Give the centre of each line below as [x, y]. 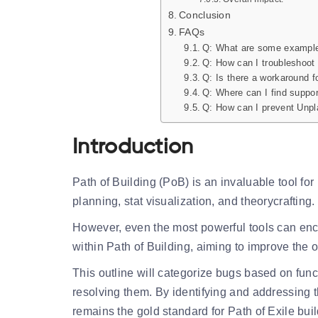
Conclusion [205, 15]
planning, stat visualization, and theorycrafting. [194, 201]
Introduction [133, 148]
